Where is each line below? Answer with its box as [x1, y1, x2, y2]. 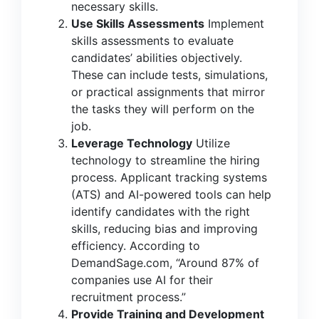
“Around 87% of [172, 256, 259, 270]
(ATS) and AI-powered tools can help [71, 187, 271, 202]
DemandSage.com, [71, 256, 172, 270]
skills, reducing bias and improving [71, 221, 258, 236]
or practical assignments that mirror [71, 85, 265, 99]
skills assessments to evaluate [71, 33, 234, 48]
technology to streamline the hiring [71, 153, 260, 167]
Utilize [192, 136, 230, 150]
